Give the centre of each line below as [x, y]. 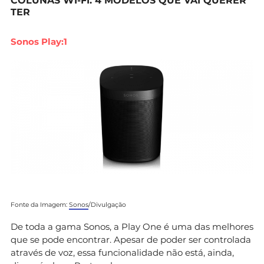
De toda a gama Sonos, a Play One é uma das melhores [132, 226]
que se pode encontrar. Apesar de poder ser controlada [131, 239]
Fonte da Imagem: [40, 204]
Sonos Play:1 [39, 41]
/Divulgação [107, 204]
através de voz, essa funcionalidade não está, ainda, [122, 252]
